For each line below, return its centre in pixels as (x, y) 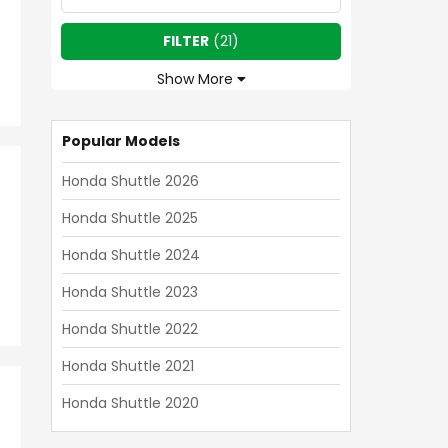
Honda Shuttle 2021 (128, 366)
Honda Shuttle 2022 (130, 329)
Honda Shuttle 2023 (130, 292)
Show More (196, 79)
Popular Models (121, 141)
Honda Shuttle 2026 (130, 181)
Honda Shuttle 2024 (131, 255)
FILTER (186, 41)
